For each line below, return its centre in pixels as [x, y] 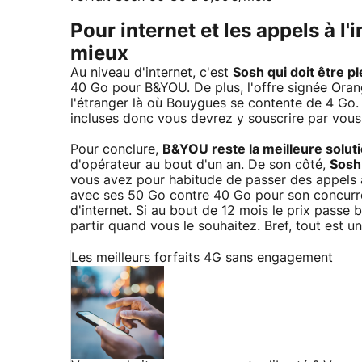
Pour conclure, [116, 149]
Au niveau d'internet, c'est [152, 72]
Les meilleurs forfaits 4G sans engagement [202, 257]
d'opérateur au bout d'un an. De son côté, [200, 164]
